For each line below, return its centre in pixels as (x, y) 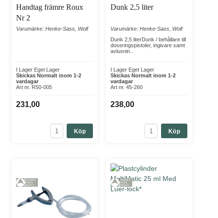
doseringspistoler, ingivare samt (148, 45)
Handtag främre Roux (50, 7)
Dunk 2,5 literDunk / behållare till (148, 40)
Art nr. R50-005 (34, 87)
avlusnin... (122, 51)
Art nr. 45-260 (127, 87)
